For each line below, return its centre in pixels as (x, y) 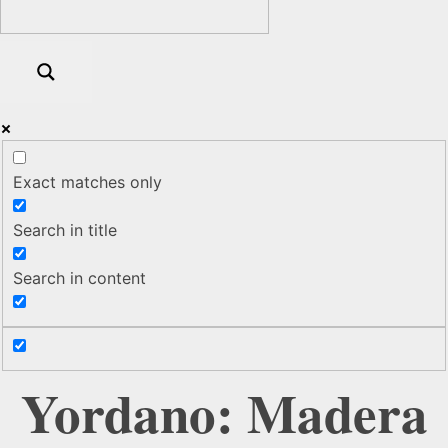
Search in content (79, 278)
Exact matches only (87, 182)
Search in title (65, 230)
